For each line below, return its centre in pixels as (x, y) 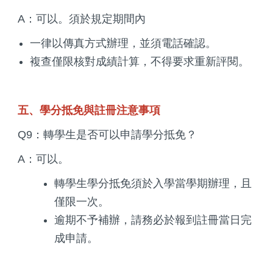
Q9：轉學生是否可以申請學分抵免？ (107, 134)
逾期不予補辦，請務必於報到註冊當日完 (153, 220)
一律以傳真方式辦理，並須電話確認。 (123, 43)
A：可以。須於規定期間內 (82, 19)
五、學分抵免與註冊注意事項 (89, 110)
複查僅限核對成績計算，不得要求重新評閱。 (140, 61)
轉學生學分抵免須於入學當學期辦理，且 (153, 183)
